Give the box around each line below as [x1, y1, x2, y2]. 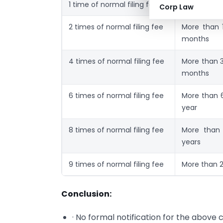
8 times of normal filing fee [69, 124, 164, 135]
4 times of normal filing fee [69, 56, 164, 66]
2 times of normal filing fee [69, 21, 163, 32]
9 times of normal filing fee [69, 159, 164, 169]
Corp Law [159, 2, 194, 12]
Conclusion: [61, 188, 111, 200]
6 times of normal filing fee [69, 90, 164, 101]
